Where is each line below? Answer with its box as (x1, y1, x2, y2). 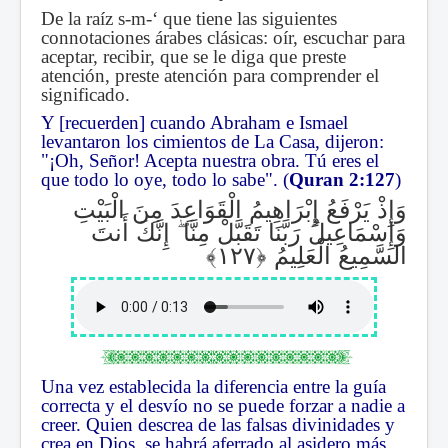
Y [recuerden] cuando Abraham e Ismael (41, 112, 348, 134)
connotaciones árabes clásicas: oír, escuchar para (41, 27, 405, 49)
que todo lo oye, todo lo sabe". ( (41, 169, 289, 191)
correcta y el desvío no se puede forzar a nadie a (41, 395, 405, 417)
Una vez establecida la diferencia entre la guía (41, 376, 386, 398)
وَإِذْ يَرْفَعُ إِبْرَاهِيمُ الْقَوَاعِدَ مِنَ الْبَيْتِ (73, 190, 407, 226)
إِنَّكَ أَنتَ (91, 213, 177, 249)
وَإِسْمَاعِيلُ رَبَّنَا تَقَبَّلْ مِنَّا (183, 213, 407, 249)
